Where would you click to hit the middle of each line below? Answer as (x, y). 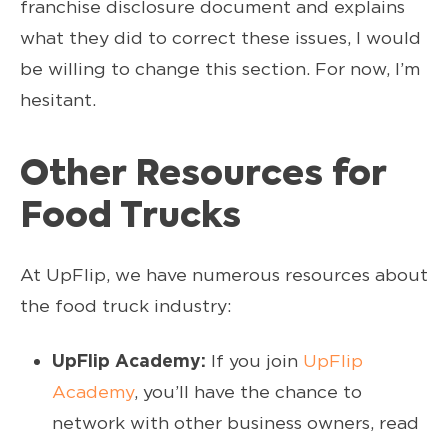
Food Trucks (130, 217)
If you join (257, 360)
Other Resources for (203, 175)
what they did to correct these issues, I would (220, 37)
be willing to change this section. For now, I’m (220, 68)
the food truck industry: (126, 305)
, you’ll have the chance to (248, 391)
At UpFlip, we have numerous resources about (224, 274)
